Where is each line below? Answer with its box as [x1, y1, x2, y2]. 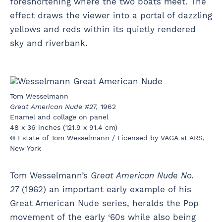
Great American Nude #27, [10, 102, 98, 111]
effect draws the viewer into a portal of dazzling [10, 10, 212, 21]
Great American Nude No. [91, 170, 194, 180]
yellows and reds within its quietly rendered [10, 24, 196, 35]
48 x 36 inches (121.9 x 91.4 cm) [10, 123, 117, 131]
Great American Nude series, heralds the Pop [10, 198, 199, 208]
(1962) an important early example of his [19, 184, 191, 194]
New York [10, 144, 41, 152]
